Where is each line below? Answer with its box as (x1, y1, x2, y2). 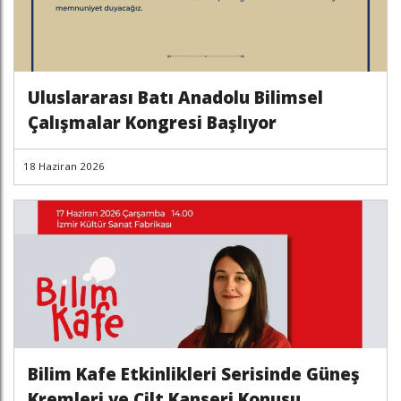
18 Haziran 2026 (23, 159, 105, 173)
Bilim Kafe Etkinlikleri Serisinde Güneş (28, 363, 360, 385)
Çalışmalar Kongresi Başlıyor (28, 111, 277, 133)
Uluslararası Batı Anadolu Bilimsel (28, 86, 323, 108)
